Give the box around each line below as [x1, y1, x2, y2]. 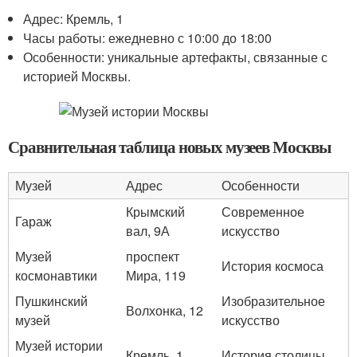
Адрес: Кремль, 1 [23, 10, 124, 28]
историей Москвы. [23, 67, 131, 85]
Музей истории [15, 336, 103, 355]
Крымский [126, 202, 185, 221]
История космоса [222, 257, 324, 275]
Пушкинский [15, 292, 88, 310]
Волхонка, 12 [126, 301, 203, 320]
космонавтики [15, 266, 97, 284]
